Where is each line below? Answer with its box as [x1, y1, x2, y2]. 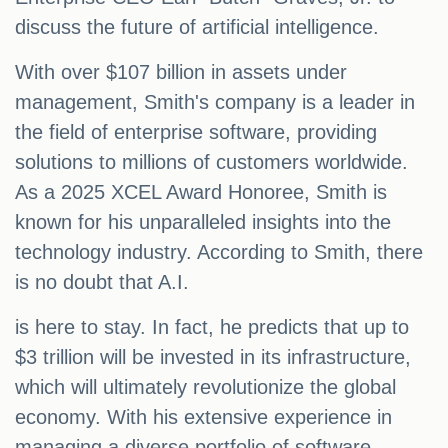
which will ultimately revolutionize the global [15, 376, 396, 399]
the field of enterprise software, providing [15, 121, 377, 144]
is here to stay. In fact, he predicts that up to [15, 316, 409, 339]
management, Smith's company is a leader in [15, 91, 415, 114]
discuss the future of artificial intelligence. [15, 16, 379, 39]
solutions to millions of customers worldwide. [15, 151, 408, 174]
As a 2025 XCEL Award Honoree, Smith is [15, 181, 387, 204]
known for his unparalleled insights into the [15, 211, 391, 234]
